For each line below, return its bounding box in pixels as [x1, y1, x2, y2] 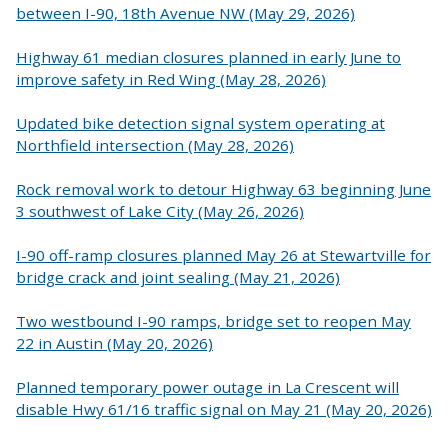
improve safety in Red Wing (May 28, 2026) [16, 69, 326, 90]
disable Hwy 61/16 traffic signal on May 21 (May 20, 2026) [16, 399, 432, 420]
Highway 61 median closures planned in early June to [16, 47, 401, 68]
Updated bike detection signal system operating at [16, 113, 385, 134]
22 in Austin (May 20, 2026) [16, 333, 213, 354]
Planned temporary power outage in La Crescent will [16, 377, 399, 398]
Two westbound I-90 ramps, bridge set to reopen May [16, 311, 411, 332]
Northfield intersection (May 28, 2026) [16, 135, 294, 156]
